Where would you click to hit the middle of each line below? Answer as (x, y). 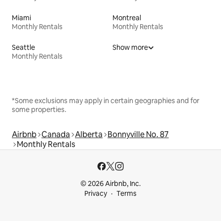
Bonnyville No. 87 (138, 135)
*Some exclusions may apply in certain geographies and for (106, 101)
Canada (56, 135)
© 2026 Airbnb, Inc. (110, 184)
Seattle (23, 48)
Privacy (96, 194)
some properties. (39, 110)
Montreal (127, 18)
